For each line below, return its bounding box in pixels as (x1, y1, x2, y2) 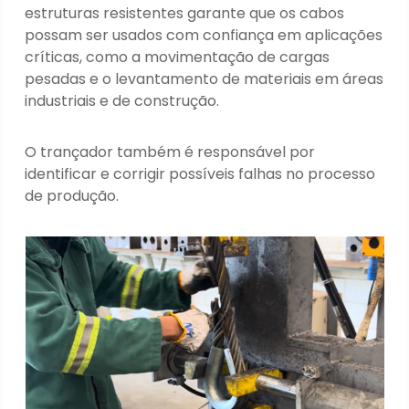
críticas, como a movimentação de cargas (25, 46, 330, 68)
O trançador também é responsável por (25, 141, 316, 163)
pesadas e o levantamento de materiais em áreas (25, 68, 384, 89)
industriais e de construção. (25, 89, 220, 111)
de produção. (25, 184, 120, 206)
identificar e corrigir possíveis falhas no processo (25, 163, 376, 184)
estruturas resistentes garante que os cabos (25, 2, 345, 24)
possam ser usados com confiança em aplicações (25, 24, 383, 46)
